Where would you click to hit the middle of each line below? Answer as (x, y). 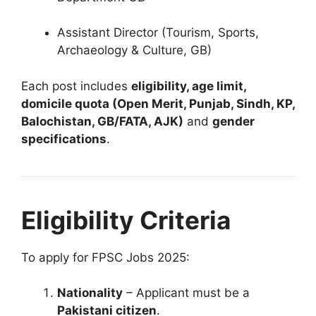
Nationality (90, 293)
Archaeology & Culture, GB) (134, 50)
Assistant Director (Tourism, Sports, (158, 33)
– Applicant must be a (186, 293)
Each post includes (76, 86)
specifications (64, 139)
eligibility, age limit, (189, 86)
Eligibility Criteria (126, 220)
